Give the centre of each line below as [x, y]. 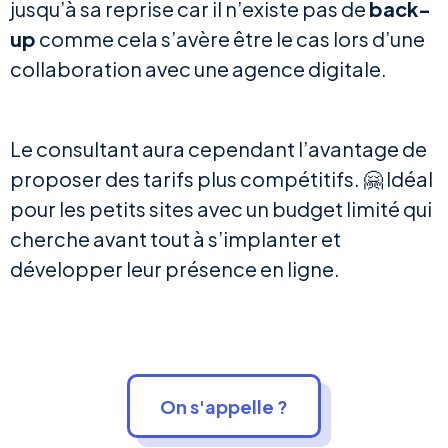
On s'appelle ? [224, 407]
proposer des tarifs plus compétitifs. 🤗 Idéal [221, 179]
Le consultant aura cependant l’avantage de [218, 149]
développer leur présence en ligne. [175, 269]
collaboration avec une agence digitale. [198, 69]
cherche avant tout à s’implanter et [175, 239]
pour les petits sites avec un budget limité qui [221, 209]
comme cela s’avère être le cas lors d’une [230, 39]
